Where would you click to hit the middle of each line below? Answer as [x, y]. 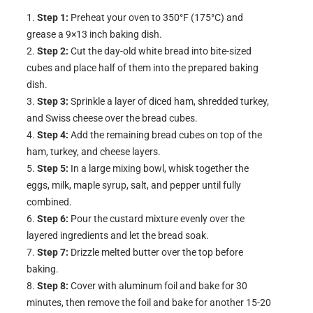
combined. [49, 202]
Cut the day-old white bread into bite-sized [160, 51]
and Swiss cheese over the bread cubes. [112, 118]
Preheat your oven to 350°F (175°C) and [156, 18]
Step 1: [53, 18]
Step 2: [53, 51]
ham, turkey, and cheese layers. [94, 152]
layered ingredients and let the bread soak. [118, 236]
